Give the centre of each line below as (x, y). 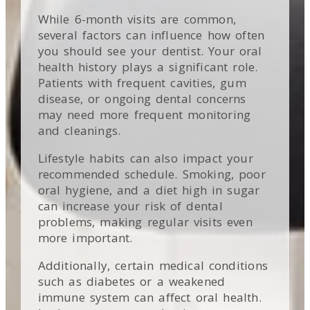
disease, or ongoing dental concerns (142, 99)
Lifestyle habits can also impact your (145, 158)
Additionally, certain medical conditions (153, 266)
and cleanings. (79, 131)
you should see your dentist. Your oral (150, 51)
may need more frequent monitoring (144, 115)
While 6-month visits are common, (137, 19)
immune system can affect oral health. (149, 298)
